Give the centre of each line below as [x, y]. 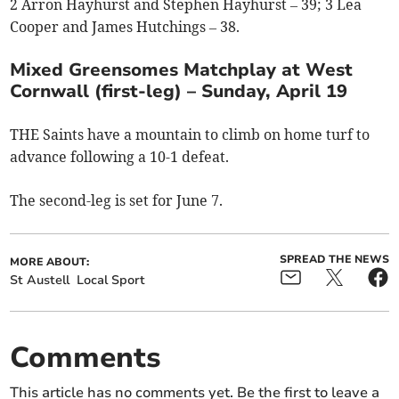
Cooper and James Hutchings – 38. [125, 27]
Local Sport [111, 281]
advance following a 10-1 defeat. [120, 157]
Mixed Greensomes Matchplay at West [182, 70]
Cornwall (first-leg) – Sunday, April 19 [179, 92]
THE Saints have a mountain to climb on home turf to [190, 135]
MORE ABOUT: [50, 262]
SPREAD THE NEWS [334, 260]
